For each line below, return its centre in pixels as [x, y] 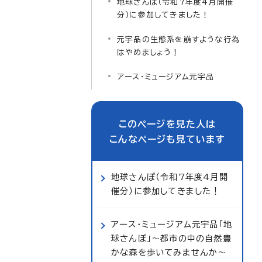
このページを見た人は [167, 124]
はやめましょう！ [149, 52]
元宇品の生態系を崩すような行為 [178, 39]
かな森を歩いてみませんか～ [169, 252]
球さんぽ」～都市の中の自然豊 [171, 238]
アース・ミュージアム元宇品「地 [172, 224]
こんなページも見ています [167, 139]
